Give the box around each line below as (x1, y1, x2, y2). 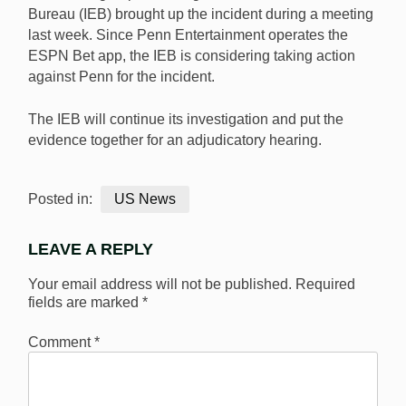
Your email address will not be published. (28, 275, 292, 292)
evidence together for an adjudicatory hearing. (28, 132, 322, 149)
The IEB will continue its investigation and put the (28, 111, 343, 128)
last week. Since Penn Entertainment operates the (28, 27, 348, 43)
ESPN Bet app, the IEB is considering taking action (28, 48, 355, 64)
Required (295, 275, 355, 292)
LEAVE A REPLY (28, 240, 153, 259)
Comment (28, 333, 94, 350)
